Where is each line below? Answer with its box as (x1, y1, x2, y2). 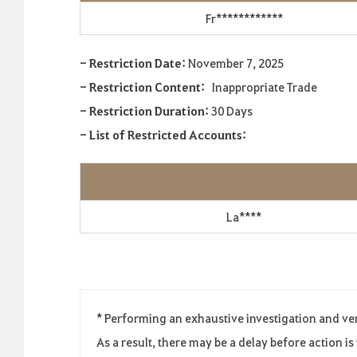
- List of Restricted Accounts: (80, 127, 246, 143)
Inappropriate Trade (205, 79, 317, 95)
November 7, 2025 (188, 55, 284, 71)
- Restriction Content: (80, 79, 205, 95)
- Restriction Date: (80, 55, 188, 71)
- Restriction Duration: (80, 103, 211, 119)
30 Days (211, 103, 253, 119)
